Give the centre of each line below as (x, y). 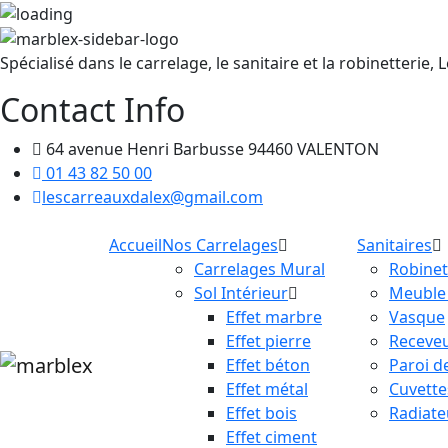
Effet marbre (274, 317)
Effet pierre (268, 341)
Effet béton (268, 365)
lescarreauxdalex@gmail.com (152, 197)
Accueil (135, 245)
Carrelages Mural (259, 269)
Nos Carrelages (220, 245)
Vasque (417, 317)
